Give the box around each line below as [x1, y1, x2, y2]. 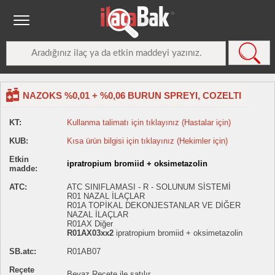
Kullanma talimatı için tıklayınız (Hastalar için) [67, 118, 231, 127]
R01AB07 [67, 247, 101, 256]
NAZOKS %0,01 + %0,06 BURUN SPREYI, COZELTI [23, 90, 241, 101]
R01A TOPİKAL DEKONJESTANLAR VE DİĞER [67, 201, 241, 210]
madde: [9, 164, 37, 173]
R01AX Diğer [67, 219, 113, 228]
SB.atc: [9, 247, 36, 256]
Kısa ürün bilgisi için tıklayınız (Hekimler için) [67, 136, 228, 145]
